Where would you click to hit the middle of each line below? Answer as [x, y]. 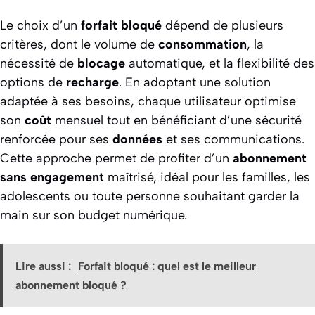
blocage [101, 63]
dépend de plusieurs [223, 25]
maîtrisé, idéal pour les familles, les [207, 177]
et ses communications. [233, 139]
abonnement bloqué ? [71, 285]
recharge [92, 82]
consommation [202, 44]
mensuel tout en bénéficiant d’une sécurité [176, 120]
